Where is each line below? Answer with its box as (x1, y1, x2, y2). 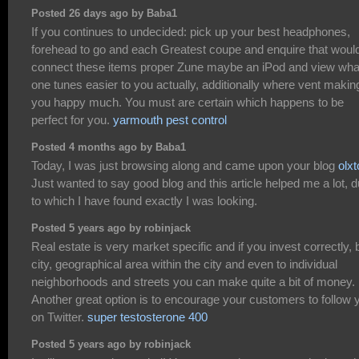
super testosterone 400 (87, 310, 208, 325)
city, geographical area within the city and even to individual (31, 257, 337, 272)
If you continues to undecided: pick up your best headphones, (31, 25, 350, 39)
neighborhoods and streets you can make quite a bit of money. (31, 275, 355, 289)
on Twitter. (31, 310, 87, 325)
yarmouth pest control (113, 113, 227, 127)
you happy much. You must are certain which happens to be (31, 95, 344, 110)
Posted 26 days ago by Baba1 (31, 7, 177, 19)
